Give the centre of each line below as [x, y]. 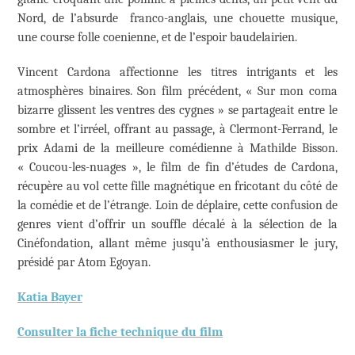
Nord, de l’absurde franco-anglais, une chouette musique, [177, 18]
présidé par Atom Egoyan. [84, 262]
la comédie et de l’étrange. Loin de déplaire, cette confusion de [177, 205]
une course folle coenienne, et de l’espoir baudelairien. [157, 37]
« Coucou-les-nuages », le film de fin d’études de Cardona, [177, 167]
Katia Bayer [50, 297]
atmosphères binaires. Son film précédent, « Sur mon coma [177, 91]
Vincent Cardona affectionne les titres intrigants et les [177, 72]
